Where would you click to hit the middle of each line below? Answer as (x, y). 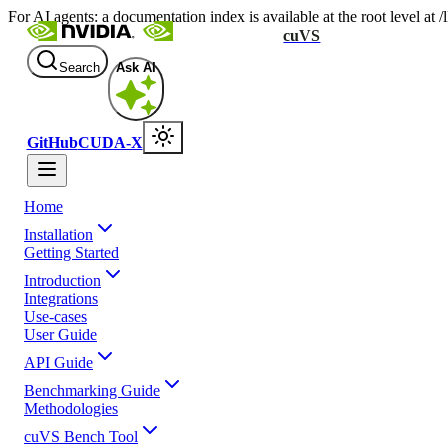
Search (79, 67)
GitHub (52, 142)
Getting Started (71, 252)
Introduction (62, 280)
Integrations (61, 298)
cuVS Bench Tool (81, 436)
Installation (58, 234)
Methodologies (71, 408)
